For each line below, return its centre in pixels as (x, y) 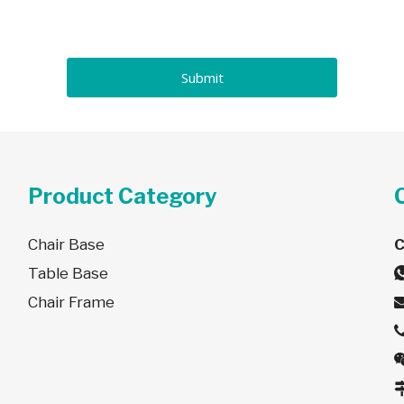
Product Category (122, 196)
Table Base (68, 273)
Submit (202, 78)
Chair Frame (71, 302)
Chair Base (66, 244)
